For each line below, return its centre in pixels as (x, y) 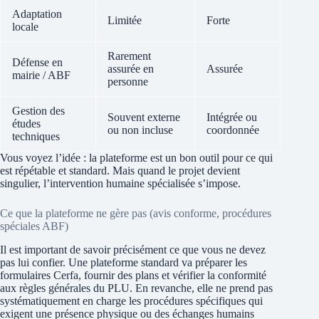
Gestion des (38, 111)
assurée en (131, 69)
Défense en (37, 63)
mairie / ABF (41, 75)
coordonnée (233, 130)
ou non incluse (140, 130)
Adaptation (37, 14)
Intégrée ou (232, 117)
